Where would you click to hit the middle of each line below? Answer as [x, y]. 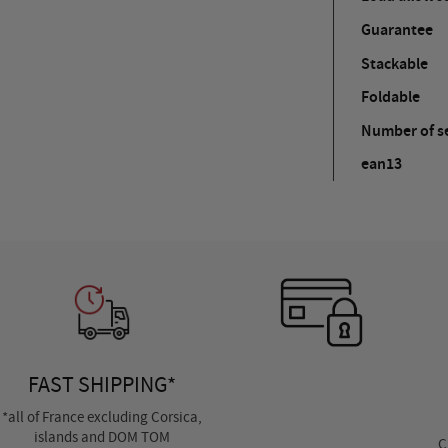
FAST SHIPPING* [101, 384]
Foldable [391, 96]
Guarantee [397, 29]
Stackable [395, 63]
